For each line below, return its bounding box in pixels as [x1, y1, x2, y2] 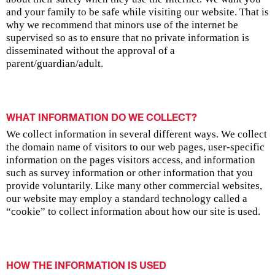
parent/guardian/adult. [6, 58, 103, 70]
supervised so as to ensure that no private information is [6, 32, 249, 44]
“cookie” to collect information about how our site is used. [6, 205, 260, 217]
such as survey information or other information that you [6, 166, 253, 179]
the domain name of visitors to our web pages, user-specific [6, 141, 265, 153]
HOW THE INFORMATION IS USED [6, 260, 166, 271]
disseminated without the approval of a [6, 45, 175, 57]
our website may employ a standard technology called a [6, 192, 247, 204]
